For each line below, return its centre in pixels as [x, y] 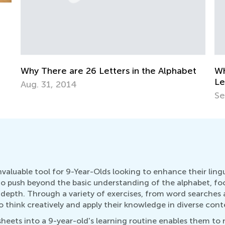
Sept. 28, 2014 [51, 95]
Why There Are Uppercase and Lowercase [110, 71]
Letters [36, 82]
